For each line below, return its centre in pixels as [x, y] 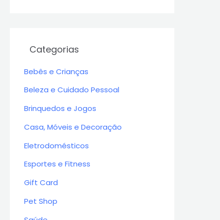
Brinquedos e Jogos [60, 108]
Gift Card [41, 182]
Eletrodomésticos [56, 145]
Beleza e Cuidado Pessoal [72, 90]
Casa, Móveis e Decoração [73, 127]
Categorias [54, 49]
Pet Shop [41, 201]
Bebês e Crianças [56, 71]
